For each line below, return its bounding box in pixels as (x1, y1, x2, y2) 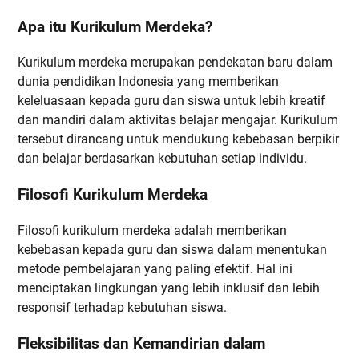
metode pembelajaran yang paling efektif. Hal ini (18, 260, 292, 276)
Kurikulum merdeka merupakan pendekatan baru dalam (18, 54, 333, 71)
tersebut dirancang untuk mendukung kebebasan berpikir (18, 131, 339, 147)
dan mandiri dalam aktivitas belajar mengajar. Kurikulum (18, 112, 338, 128)
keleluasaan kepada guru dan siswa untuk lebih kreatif (18, 93, 325, 109)
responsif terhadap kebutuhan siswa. (18, 299, 227, 315)
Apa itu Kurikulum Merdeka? (18, 18, 212, 36)
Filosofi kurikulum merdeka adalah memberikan (18, 222, 287, 238)
